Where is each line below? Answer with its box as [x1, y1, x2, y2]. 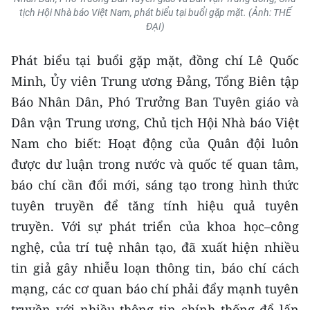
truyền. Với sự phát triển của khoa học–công [11, 217, 299, 235]
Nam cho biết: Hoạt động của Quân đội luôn [11, 134, 299, 152]
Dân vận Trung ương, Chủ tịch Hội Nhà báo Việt [11, 113, 299, 131]
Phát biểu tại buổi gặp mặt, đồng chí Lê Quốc [11, 51, 299, 69]
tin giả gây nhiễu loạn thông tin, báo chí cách [11, 259, 299, 276]
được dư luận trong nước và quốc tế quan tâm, [11, 155, 299, 172]
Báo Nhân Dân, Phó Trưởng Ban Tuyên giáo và [11, 93, 299, 110]
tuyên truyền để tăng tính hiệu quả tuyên [11, 197, 299, 214]
